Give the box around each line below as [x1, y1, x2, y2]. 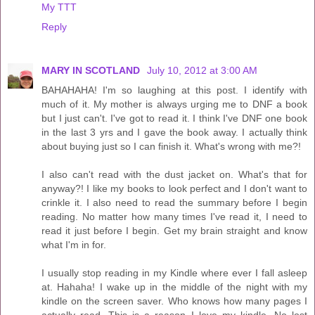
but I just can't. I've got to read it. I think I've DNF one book [41, 112, 307, 124]
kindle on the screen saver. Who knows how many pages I [41, 295, 307, 307]
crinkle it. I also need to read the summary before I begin [41, 197, 307, 209]
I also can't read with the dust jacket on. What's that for [41, 169, 307, 181]
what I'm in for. [41, 239, 106, 251]
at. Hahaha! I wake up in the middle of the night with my [41, 281, 307, 293]
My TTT [41, 1, 77, 13]
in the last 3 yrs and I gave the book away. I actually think [41, 127, 307, 139]
